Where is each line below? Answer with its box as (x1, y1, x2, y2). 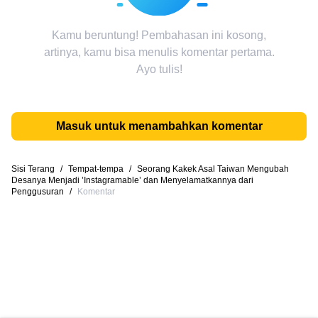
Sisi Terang (11, 164, 55, 174)
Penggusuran (11, 187, 64, 197)
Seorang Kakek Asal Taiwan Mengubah (137, 164, 289, 174)
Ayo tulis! (136, 63, 182, 75)
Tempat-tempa (68, 164, 124, 174)
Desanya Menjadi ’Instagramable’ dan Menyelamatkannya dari (11, 175, 253, 185)
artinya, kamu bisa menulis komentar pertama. (43, 46, 275, 58)
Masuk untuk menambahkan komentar (55, 120, 263, 132)
